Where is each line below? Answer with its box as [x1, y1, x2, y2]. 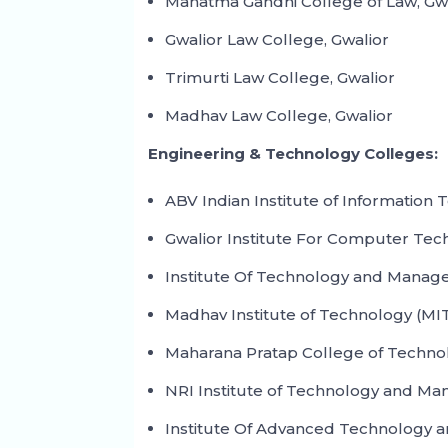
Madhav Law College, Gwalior [165, 106, 394, 126]
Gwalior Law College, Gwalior [165, 30, 390, 50]
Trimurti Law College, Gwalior [165, 68, 396, 88]
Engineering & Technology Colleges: [148, 144, 439, 164]
